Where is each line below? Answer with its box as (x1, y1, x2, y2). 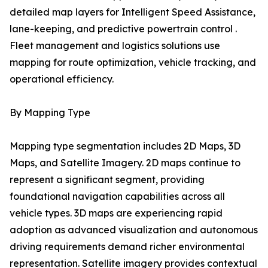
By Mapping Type (10, 106, 90, 119)
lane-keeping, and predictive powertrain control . (10, 23, 237, 35)
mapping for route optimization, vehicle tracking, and (10, 56, 256, 69)
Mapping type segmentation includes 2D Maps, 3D (10, 140, 240, 153)
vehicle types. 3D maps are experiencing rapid (10, 207, 223, 220)
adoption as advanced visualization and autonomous (10, 224, 258, 236)
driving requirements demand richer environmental (10, 240, 245, 253)
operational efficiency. (10, 73, 114, 86)
